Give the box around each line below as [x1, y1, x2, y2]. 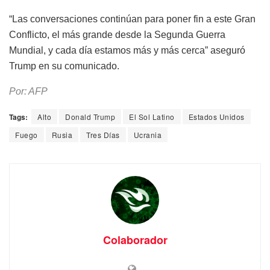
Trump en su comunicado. [9, 61, 119, 72]
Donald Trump [65, 111, 115, 122]
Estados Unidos [188, 111, 245, 122]
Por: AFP [9, 86, 48, 97]
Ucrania [133, 130, 162, 140]
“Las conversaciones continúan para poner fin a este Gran [9, 14, 256, 25]
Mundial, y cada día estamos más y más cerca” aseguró [9, 45, 245, 56]
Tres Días [86, 130, 120, 140]
